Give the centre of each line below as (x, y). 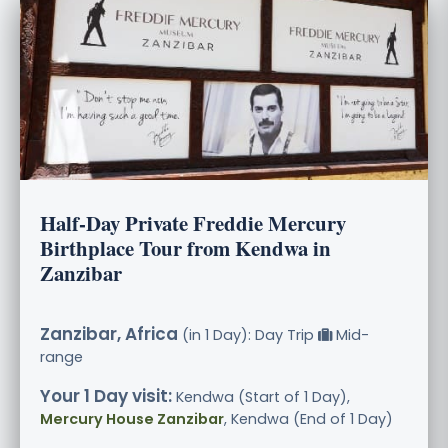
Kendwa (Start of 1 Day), (261, 396)
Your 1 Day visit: (106, 395)
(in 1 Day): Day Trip (248, 334)
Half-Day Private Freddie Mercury (193, 222)
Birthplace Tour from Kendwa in (185, 247)
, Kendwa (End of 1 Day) (308, 418)
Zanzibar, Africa (109, 333)
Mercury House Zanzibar (132, 418)
